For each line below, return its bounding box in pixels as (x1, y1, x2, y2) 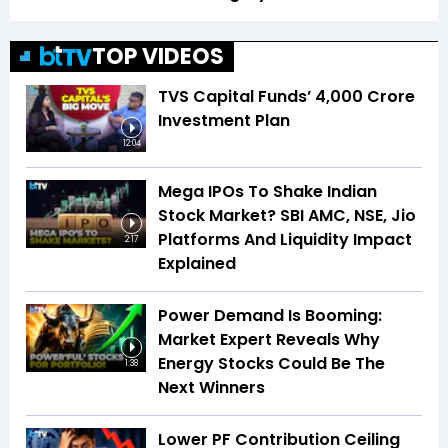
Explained (158, 252, 236, 275)
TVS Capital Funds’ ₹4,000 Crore (158, 84, 415, 108)
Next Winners (158, 376, 265, 399)
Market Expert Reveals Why (158, 328, 380, 351)
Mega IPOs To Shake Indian (158, 180, 377, 203)
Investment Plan (158, 108, 290, 132)
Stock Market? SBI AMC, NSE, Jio (158, 204, 416, 227)
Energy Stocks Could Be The (158, 352, 385, 375)
